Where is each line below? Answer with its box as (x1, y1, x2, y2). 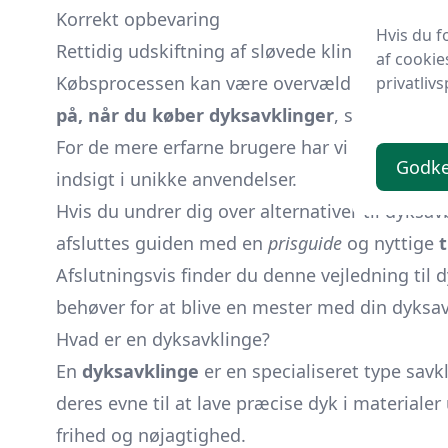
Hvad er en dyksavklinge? (56, 327, 270, 351)
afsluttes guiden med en (56, 231, 268, 255)
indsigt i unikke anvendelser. (56, 167, 297, 191)
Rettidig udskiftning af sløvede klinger (56, 39, 380, 63)
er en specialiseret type (199, 359, 406, 383)
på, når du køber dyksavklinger (56, 103, 334, 127)
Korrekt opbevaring (56, 7, 220, 31)
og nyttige (342, 231, 439, 255)
